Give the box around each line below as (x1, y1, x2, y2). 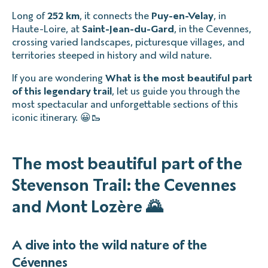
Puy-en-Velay (151, 10, 214, 22)
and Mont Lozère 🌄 (12, 196, 163, 217)
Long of (12, 10, 47, 22)
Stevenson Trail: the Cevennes (12, 175, 236, 195)
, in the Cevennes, (174, 23, 251, 35)
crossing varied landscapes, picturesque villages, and (12, 36, 245, 48)
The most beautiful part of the (12, 153, 242, 173)
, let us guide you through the (112, 85, 240, 97)
